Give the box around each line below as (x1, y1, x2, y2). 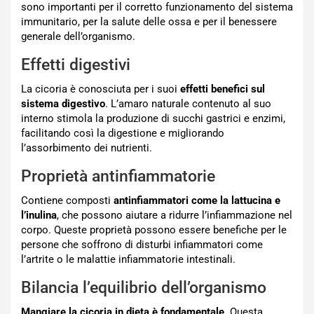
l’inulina (21, 209, 57, 222)
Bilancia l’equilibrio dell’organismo (21, 278, 266, 298)
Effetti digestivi (21, 55, 130, 75)
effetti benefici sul (180, 83, 265, 96)
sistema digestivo (21, 97, 105, 111)
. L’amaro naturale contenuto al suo (105, 97, 271, 111)
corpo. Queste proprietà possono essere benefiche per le (21, 224, 287, 237)
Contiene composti (21, 194, 111, 207)
